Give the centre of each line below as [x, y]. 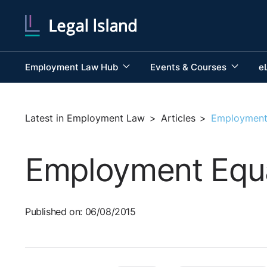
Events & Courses [189, 67]
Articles [178, 118]
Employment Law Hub [73, 67]
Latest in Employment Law [85, 118]
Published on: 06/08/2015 [80, 212]
